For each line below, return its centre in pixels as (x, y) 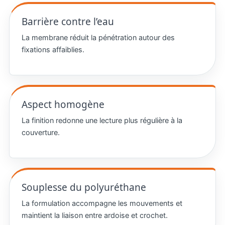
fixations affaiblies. (53, 49)
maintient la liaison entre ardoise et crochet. (94, 215)
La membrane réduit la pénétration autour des (98, 37)
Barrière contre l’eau (68, 21)
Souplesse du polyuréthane (84, 187)
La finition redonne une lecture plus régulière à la (102, 120)
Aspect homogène (63, 104)
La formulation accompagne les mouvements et (102, 203)
